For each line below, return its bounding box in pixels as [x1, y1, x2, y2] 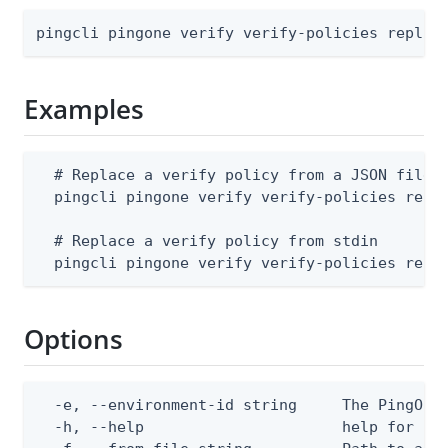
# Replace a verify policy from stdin [36, 231, 378, 250]
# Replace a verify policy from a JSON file [36, 165, 432, 184]
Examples [24, 91, 144, 128]
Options [24, 321, 123, 358]
